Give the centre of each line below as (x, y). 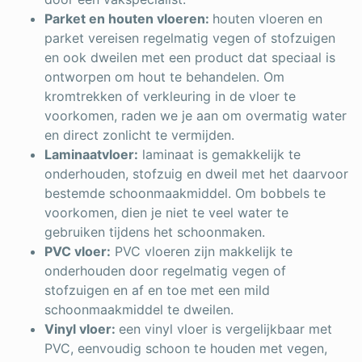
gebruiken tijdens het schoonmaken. (155, 232)
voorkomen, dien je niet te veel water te (166, 212)
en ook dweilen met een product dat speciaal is (190, 57)
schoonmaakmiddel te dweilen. (139, 309)
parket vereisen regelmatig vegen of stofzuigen (190, 38)
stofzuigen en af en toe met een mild (157, 290)
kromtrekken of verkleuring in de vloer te (170, 96)
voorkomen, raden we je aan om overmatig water (196, 115)
